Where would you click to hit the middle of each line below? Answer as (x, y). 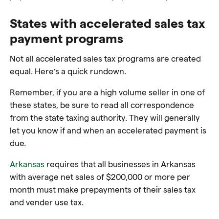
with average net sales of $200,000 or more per (100, 176)
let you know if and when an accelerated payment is (108, 130)
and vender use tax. (47, 202)
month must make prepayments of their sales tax (103, 189)
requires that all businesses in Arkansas (120, 164)
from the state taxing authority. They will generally (105, 117)
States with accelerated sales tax (108, 22)
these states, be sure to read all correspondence (102, 105)
